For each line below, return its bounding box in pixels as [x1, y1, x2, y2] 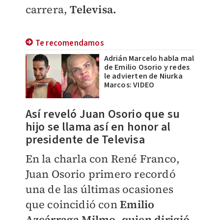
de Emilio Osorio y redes [104, 62, 190, 73]
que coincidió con [25, 197, 120, 212]
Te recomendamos [35, 37, 104, 50]
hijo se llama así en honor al [25, 118, 171, 136]
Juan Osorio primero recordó [25, 166, 176, 182]
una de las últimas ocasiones [25, 182, 174, 197]
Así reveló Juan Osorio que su [25, 106, 180, 123]
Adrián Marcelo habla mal [104, 53, 194, 64]
